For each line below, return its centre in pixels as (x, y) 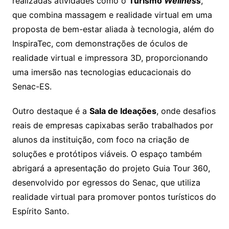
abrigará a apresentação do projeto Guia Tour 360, (111, 168)
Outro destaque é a (51, 111)
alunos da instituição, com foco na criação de (100, 139)
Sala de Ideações (123, 111)
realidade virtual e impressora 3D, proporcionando (110, 58)
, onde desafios (186, 111)
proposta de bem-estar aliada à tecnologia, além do (113, 29)
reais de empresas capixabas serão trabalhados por (112, 125)
